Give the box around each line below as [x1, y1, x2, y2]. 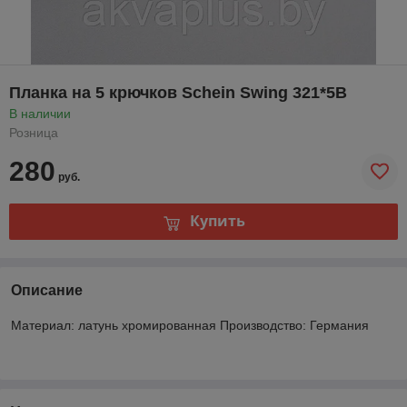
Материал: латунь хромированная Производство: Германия [11, 317, 369, 333]
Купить [189, 211, 245, 232]
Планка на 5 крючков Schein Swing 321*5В [9, 83, 347, 102]
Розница [9, 124, 58, 140]
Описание [11, 282, 83, 298]
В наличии [9, 105, 71, 121]
